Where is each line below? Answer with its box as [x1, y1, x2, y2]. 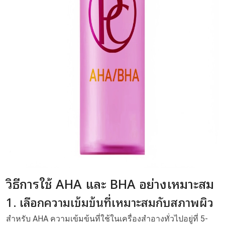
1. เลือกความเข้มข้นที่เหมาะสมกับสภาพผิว [6, 192, 213, 211]
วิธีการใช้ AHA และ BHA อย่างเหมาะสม [6, 173, 214, 193]
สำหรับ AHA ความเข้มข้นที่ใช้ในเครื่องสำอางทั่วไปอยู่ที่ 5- [6, 214, 208, 223]
